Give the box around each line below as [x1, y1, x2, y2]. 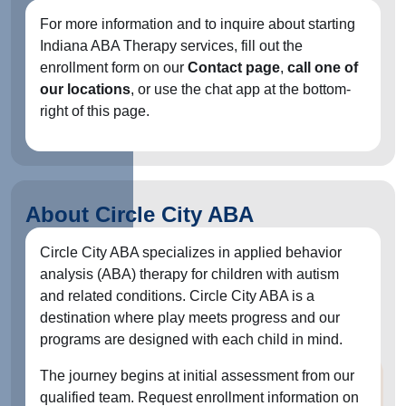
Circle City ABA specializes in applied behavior [40, 245, 342, 260]
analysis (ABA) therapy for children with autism [40, 266, 339, 282]
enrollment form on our [40, 60, 188, 75]
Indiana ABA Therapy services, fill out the [40, 38, 303, 53]
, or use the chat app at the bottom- [130, 82, 351, 97]
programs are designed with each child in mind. [40, 332, 343, 347]
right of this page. [40, 103, 150, 119]
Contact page [188, 60, 280, 75]
